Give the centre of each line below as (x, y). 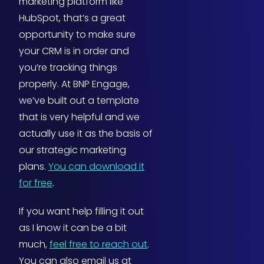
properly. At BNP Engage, (74, 84)
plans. (34, 167)
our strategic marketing (72, 150)
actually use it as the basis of (86, 134)
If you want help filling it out (81, 212)
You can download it (96, 167)
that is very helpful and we (79, 117)
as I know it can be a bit (73, 228)
